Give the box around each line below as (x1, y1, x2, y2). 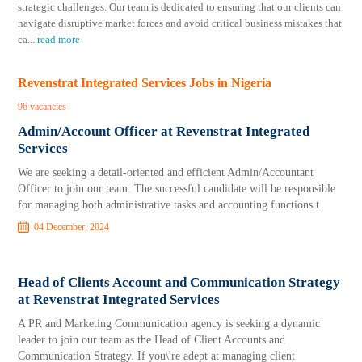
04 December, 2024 (34, 221, 110, 233)
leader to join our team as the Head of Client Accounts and (18, 334, 286, 346)
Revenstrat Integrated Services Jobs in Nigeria (18, 76, 272, 90)
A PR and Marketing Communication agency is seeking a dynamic (18, 318, 321, 330)
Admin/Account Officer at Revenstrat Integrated (18, 124, 310, 139)
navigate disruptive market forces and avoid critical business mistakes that (18, 17, 343, 29)
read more (37, 33, 81, 45)
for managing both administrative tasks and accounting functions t (18, 199, 320, 211)
